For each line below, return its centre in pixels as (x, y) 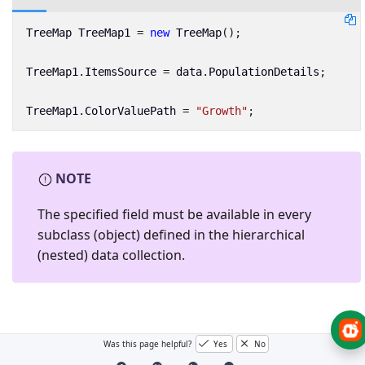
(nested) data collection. (111, 255)
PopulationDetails (264, 71)
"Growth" (221, 110)
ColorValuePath (130, 110)
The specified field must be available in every (174, 214)
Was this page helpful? (148, 344)
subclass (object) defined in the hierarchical (171, 235)
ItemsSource (120, 71)
